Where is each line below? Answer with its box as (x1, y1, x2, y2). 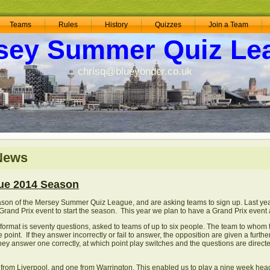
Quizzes (155, 20, 181, 29)
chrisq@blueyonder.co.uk (77, 66, 192, 77)
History (105, 20, 128, 29)
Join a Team (209, 20, 248, 29)
